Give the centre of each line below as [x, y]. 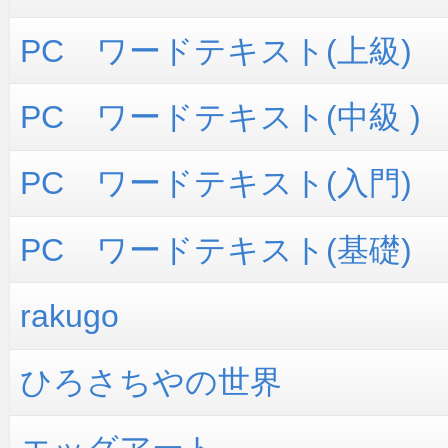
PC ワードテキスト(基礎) [216, 249]
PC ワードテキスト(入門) [216, 183]
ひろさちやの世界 [151, 382]
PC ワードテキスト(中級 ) [220, 116]
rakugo [69, 316]
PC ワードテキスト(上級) [216, 50]
